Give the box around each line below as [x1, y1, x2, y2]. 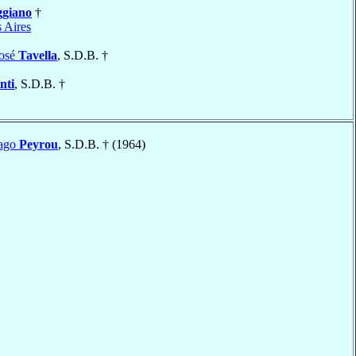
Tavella [18, 48, 57, 62]
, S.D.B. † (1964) [58, 137, 145, 151]
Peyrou [19, 137, 58, 151]
